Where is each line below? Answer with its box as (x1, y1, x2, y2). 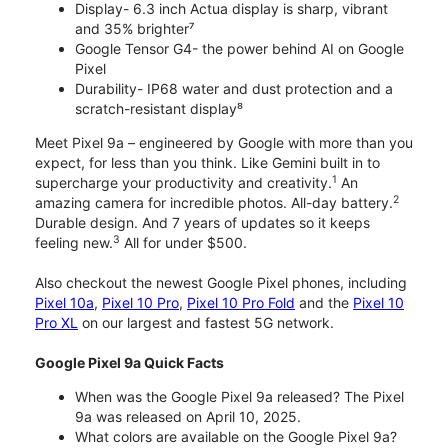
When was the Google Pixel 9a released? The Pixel (75, 387, 404, 405)
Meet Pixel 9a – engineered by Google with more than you (35, 133, 413, 151)
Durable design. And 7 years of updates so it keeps (35, 213, 370, 231)
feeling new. (35, 233, 113, 251)
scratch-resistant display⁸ (75, 99, 243, 117)
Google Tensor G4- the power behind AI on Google (75, 39, 404, 57)
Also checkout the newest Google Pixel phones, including (35, 273, 407, 291)
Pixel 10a (35, 293, 94, 311)
